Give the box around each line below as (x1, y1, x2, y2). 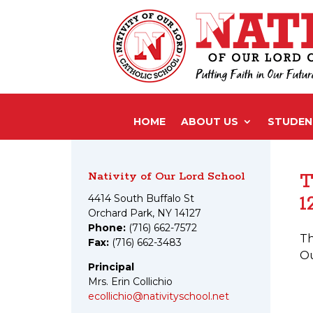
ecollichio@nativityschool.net (88, 290, 229, 303)
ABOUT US (180, 115, 238, 128)
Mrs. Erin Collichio (88, 275, 173, 288)
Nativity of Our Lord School (88, 169, 245, 184)
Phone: (88, 221, 126, 234)
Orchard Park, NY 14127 (88, 207, 201, 219)
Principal (88, 261, 134, 273)
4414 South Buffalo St (88, 192, 194, 205)
